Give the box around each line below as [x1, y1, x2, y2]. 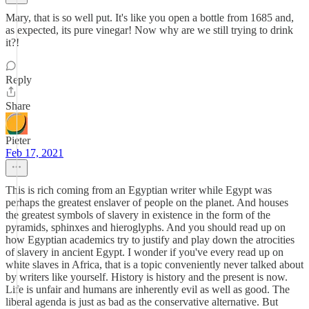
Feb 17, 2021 [6, 147, 63, 159]
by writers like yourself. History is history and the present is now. [6, 271, 288, 283]
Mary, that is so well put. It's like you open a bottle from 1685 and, [6, 12, 294, 23]
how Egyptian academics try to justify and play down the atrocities [6, 234, 295, 246]
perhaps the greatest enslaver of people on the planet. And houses [6, 197, 288, 208]
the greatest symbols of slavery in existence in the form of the [6, 209, 270, 221]
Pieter [6, 134, 30, 146]
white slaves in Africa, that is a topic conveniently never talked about [6, 259, 303, 270]
